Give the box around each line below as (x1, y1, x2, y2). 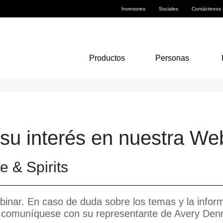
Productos (89, 54, 125, 62)
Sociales (159, 6, 178, 11)
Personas (155, 54, 189, 62)
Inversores (121, 6, 145, 11)
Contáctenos (192, 6, 221, 11)
